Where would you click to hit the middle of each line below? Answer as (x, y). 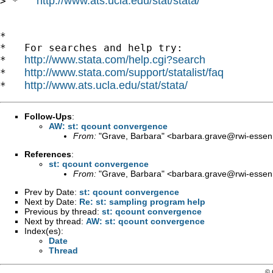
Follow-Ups (48, 116)
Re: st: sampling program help (142, 201)
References (48, 154)
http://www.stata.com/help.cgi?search (115, 59)
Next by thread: (55, 221)
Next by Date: (52, 201)
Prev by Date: (52, 192)
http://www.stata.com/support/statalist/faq (124, 72)
